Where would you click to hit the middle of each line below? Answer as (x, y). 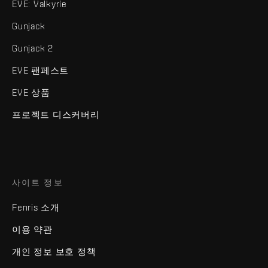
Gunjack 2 (33, 48)
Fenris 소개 (36, 207)
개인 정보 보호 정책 (54, 251)
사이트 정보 (38, 182)
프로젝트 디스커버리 (56, 114)
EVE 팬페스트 (40, 70)
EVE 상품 (31, 92)
